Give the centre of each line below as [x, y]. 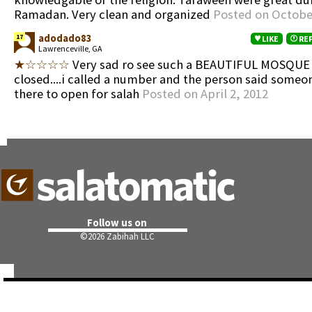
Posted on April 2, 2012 [205, 94]
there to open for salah [78, 94]
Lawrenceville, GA [70, 48]
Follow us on [117, 223]
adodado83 [65, 38]
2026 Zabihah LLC [121, 236]
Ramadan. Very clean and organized [114, 14]
